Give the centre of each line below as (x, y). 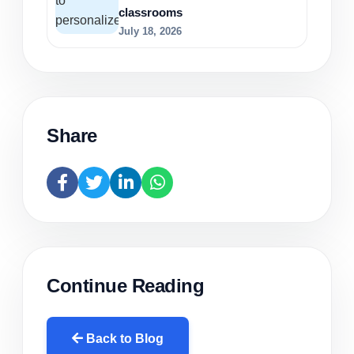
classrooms (151, 13)
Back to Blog (123, 338)
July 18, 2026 (150, 32)
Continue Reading (126, 286)
